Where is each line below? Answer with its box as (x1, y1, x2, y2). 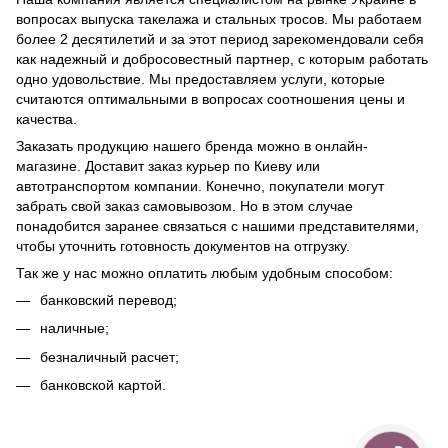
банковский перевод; (40, 291, 177, 308)
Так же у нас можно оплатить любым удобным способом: (16, 264, 393, 281)
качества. (16, 110, 81, 127)
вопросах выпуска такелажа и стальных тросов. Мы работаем (16, 10, 422, 27)
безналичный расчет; (40, 348, 179, 365)
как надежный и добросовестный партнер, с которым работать (16, 50, 428, 67)
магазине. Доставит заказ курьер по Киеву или (16, 157, 320, 174)
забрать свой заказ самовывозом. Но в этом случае (16, 197, 353, 214)
